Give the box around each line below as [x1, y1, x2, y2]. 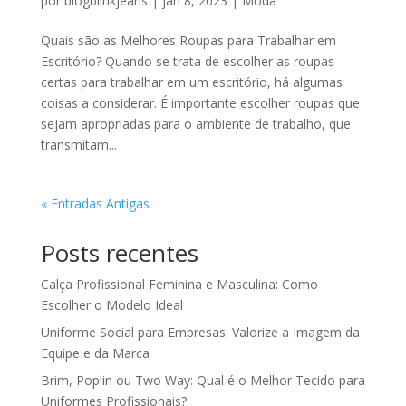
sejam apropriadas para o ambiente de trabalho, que [40, 115, 351, 133]
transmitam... [40, 136, 117, 154]
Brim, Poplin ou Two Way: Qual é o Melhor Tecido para [40, 372, 365, 390]
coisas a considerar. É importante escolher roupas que [40, 94, 360, 112]
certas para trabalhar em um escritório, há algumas [40, 73, 343, 92]
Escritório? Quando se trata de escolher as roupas [40, 53, 334, 71]
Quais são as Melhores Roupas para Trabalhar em [40, 32, 336, 50]
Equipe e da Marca [40, 344, 150, 362]
